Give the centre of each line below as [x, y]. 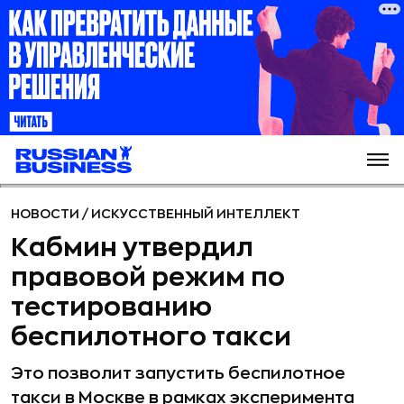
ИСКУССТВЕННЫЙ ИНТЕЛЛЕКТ [196, 214]
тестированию [111, 308]
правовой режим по [148, 278]
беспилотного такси [151, 337]
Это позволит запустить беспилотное [178, 373]
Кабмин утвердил [132, 248]
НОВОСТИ [46, 214]
